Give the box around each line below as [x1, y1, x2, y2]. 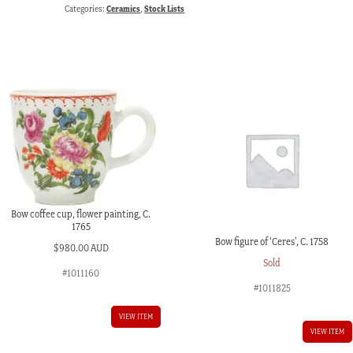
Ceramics [106, 2, 141, 14]
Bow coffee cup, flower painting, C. [11, 208, 151, 220]
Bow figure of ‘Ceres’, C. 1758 [215, 236, 329, 247]
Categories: [65, 2, 107, 14]
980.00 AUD [58, 241, 109, 254]
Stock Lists [144, 2, 185, 14]
